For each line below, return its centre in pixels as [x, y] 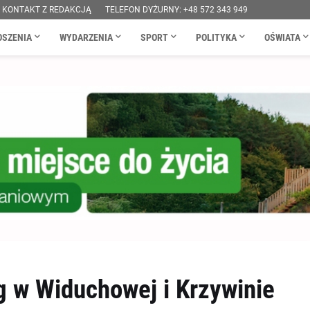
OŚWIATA [282, 37]
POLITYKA [216, 37]
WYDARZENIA [86, 37]
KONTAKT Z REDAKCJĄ [46, 10]
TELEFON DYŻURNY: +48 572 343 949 [176, 10]
